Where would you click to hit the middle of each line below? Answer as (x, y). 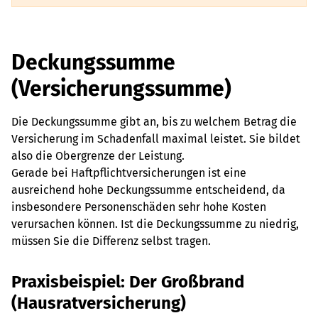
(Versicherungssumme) (121, 89)
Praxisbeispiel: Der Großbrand (128, 282)
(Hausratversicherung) (99, 303)
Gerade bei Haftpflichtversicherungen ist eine (129, 173)
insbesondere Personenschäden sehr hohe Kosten (139, 207)
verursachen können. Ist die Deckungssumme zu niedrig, (155, 224)
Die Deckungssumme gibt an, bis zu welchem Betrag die (154, 122)
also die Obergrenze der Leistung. (98, 156)
